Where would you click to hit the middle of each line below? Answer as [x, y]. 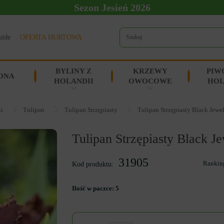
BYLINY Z [74, 71]
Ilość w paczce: [94, 188]
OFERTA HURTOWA [51, 37]
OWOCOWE [150, 81]
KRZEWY [150, 71]
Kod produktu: [93, 164]
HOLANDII [73, 81]
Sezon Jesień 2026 [112, 7]
